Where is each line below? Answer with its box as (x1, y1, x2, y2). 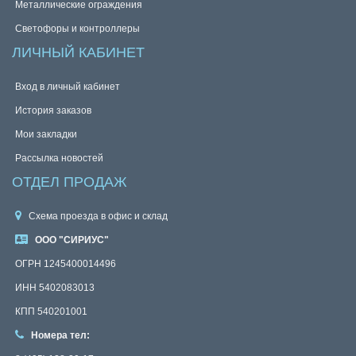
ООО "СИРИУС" (35, 234, 109, 246)
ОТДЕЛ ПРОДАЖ (12, 174, 127, 190)
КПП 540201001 (15, 306, 87, 317)
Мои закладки (15, 129, 77, 140)
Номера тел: (31, 330, 90, 341)
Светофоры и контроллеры (15, 23, 140, 34)
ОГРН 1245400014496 (15, 258, 116, 269)
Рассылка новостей (15, 153, 103, 164)
